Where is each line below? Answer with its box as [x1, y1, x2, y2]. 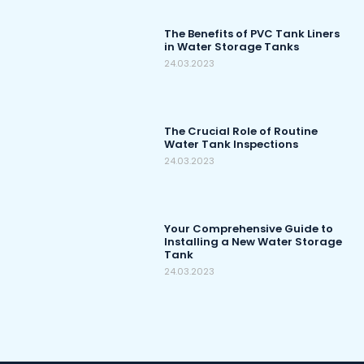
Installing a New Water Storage [164, 234, 343, 250]
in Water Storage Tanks [164, 38, 300, 54]
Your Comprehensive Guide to [164, 221, 334, 237]
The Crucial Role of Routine [164, 123, 318, 140]
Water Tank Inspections [164, 136, 299, 153]
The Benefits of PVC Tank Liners [164, 25, 340, 41]
